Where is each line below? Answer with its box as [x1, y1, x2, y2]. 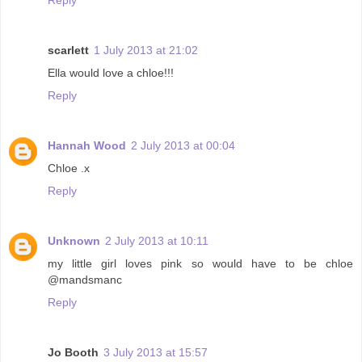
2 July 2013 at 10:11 [105, 234, 208, 247]
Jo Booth [48, 345, 99, 359]
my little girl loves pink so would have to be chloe [48, 256, 353, 270]
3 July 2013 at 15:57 [103, 345, 208, 359]
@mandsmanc [48, 272, 122, 286]
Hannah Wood [48, 138, 126, 152]
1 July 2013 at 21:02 [94, 43, 198, 57]
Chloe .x [48, 161, 90, 175]
